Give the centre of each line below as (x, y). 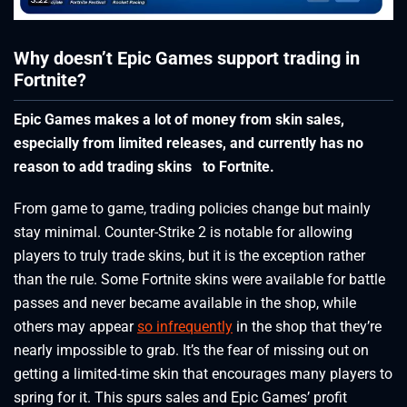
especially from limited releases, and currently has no (189, 143)
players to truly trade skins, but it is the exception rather (189, 255)
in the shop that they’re (307, 326)
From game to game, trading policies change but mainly (192, 208)
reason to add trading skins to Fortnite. (144, 166)
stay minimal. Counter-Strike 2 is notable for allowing (183, 232)
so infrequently (185, 326)
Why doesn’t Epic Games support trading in (187, 59)
